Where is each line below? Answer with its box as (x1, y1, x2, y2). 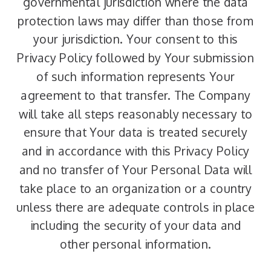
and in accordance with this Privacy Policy (21, 143, 250, 158)
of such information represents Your (36, 69, 235, 84)
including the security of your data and (30, 218, 241, 233)
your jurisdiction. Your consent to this (33, 32, 238, 47)
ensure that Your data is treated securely (24, 125, 247, 140)
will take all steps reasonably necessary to (18, 106, 253, 122)
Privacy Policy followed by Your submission (17, 50, 255, 65)
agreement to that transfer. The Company (21, 88, 250, 103)
